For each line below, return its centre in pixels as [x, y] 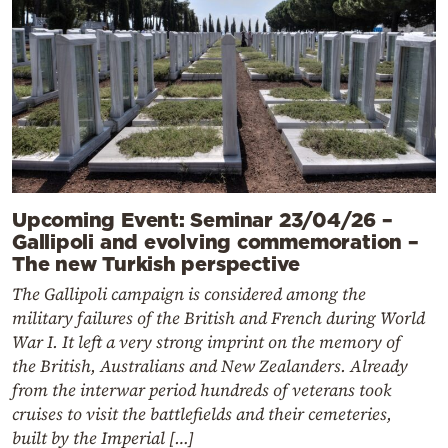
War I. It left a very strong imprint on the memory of [206, 342]
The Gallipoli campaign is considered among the [189, 294]
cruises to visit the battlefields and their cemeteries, [202, 414]
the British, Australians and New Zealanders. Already [210, 366]
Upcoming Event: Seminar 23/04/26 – [202, 219]
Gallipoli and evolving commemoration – [215, 241]
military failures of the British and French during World [218, 318]
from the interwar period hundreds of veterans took [201, 390]
